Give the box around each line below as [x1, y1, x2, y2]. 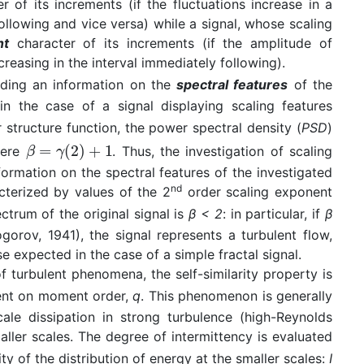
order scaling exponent [182, 184, 332, 201]
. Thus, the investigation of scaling [112, 143, 333, 160]
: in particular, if [222, 206, 326, 223]
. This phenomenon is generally [141, 288, 333, 305]
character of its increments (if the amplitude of [8, 35, 333, 52]
